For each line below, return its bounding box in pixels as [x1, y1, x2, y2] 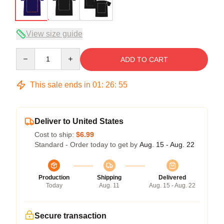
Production [38, 173, 69, 181]
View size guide [26, 29, 82, 38]
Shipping [97, 173, 121, 181]
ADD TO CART [120, 55, 168, 63]
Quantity [15, 48, 42, 56]
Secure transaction [34, 211, 106, 220]
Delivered [158, 173, 186, 181]
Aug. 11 [99, 181, 119, 189]
